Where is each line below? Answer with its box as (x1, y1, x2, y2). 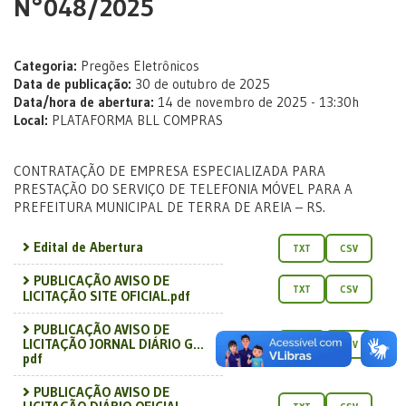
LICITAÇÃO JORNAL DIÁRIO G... (23, 334, 204, 353)
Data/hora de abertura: (14, 93, 154, 111)
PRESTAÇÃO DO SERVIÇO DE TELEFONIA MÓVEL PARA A (14, 180, 353, 198)
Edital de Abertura (33, 238, 143, 256)
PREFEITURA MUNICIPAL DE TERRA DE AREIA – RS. (14, 198, 325, 217)
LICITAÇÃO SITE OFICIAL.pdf (23, 286, 190, 304)
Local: (14, 111, 48, 130)
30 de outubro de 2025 (131, 75, 270, 93)
